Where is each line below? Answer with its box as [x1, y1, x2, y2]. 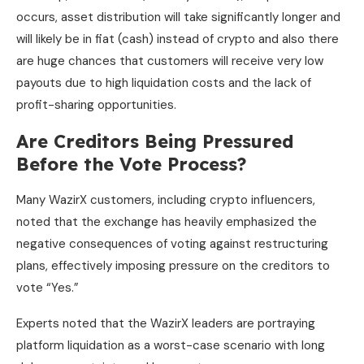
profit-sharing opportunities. [16, 96, 176, 113]
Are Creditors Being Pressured [16, 129, 293, 153]
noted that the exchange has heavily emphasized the [16, 213, 317, 230]
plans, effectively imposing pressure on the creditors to [16, 257, 330, 274]
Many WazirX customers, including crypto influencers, [16, 191, 315, 208]
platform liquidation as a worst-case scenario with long [16, 336, 325, 353]
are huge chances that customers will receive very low [16, 52, 323, 69]
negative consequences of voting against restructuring [16, 235, 328, 252]
